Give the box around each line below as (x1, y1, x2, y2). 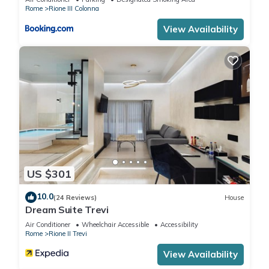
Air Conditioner (25, 220, 70, 229)
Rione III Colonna (49, 4, 99, 13)
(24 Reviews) (53, 193, 97, 202)
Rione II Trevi (49, 229, 87, 238)
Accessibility (160, 220, 198, 229)
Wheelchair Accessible (82, 220, 149, 229)
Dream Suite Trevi (25, 204, 109, 216)
